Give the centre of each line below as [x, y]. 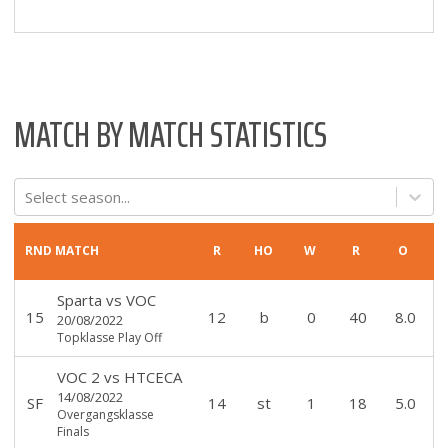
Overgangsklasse [105, 414]
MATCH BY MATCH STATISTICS [170, 133]
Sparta [79, 299]
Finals [72, 431]
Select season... [77, 196]
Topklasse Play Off [109, 337]
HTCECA [152, 376]
